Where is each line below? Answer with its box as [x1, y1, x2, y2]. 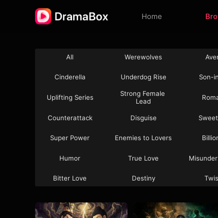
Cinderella [54, 73, 86, 81]
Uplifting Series [46, 93, 93, 101]
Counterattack [47, 113, 92, 122]
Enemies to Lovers [115, 134, 172, 142]
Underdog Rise [120, 73, 166, 81]
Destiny [131, 174, 155, 182]
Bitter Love [53, 174, 87, 182]
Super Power [50, 134, 90, 142]
